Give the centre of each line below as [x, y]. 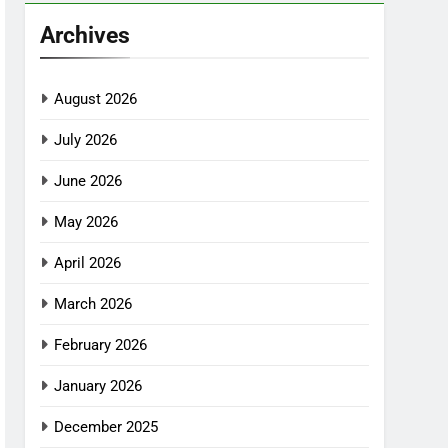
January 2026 [98, 385]
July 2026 [86, 139]
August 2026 [96, 98]
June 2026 [88, 180]
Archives [85, 34]
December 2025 [106, 426]
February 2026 [101, 344]
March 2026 [93, 303]
